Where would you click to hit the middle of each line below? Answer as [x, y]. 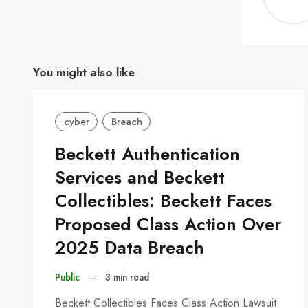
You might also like [84, 72]
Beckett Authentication [147, 155]
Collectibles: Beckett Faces [163, 201]
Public [67, 277]
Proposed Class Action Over [168, 225]
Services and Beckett [140, 178]
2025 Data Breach [130, 248]
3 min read [128, 277]
